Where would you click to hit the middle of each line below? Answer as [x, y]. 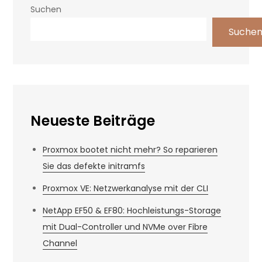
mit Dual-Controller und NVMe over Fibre [125, 227]
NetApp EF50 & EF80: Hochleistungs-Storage [132, 211]
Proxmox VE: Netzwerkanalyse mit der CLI [126, 188]
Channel [60, 243]
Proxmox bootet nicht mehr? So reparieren [130, 150]
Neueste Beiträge [93, 121]
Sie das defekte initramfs [94, 166]
